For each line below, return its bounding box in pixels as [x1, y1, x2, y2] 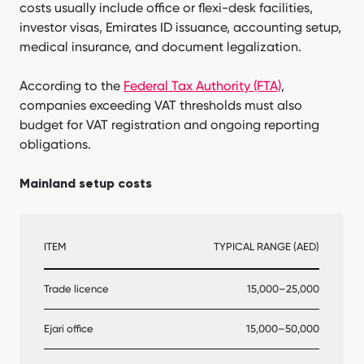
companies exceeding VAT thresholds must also [19, 97, 302, 113]
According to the [19, 77, 123, 93]
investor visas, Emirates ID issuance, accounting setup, [19, 19, 341, 35]
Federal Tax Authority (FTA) [123, 77, 281, 93]
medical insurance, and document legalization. [19, 38, 301, 54]
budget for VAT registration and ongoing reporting [19, 116, 319, 132]
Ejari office [44, 322, 93, 335]
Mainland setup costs [19, 177, 152, 191]
